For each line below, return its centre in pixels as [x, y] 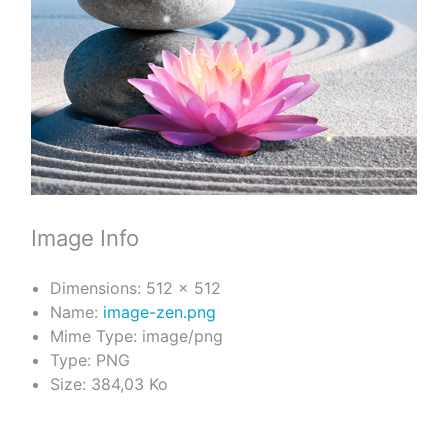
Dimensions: [95, 288]
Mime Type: [93, 336]
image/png [182, 336]
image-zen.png [159, 312]
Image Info [85, 238]
